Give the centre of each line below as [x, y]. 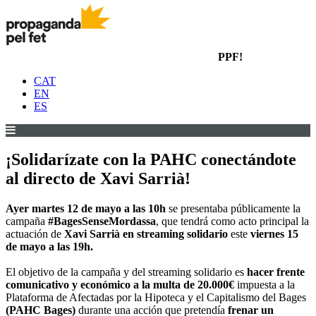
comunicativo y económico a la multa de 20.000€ [120, 285]
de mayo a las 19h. [49, 247]
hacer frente [276, 272]
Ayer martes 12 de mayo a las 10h [86, 209]
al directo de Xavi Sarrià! [98, 179]
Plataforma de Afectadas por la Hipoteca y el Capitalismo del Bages [156, 298]
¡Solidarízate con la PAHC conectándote [151, 160]
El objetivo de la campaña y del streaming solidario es [126, 272]
